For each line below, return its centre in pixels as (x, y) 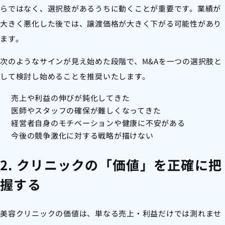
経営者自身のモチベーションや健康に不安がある (98, 123)
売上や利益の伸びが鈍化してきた (71, 98)
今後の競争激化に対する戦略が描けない (82, 136)
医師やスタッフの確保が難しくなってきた (86, 110)
